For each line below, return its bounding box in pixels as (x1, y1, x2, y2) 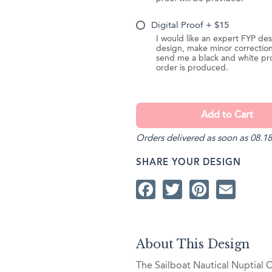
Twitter (182, 179, 241, 199)
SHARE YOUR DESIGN (136, 157, 241, 168)
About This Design (136, 237, 250, 252)
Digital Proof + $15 (151, 21, 229, 31)
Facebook (155, 179, 242, 199)
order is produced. (155, 64, 228, 73)
